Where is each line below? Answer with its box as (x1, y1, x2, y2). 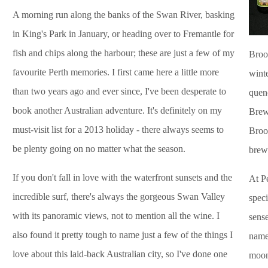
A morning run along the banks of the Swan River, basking (13, 10, 234, 20)
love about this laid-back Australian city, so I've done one (13, 249, 227, 260)
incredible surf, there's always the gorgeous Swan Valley (13, 191, 225, 202)
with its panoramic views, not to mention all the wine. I (13, 211, 220, 221)
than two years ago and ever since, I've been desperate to (13, 86, 226, 97)
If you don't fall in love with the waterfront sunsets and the (13, 172, 232, 183)
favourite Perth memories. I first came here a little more (13, 67, 219, 78)
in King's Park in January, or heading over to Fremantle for (13, 29, 234, 39)
